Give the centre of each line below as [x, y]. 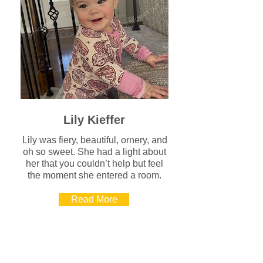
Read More [94, 199]
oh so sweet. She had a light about [95, 152]
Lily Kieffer [94, 120]
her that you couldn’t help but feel [95, 163]
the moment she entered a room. [95, 175]
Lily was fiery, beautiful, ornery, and [95, 140]
